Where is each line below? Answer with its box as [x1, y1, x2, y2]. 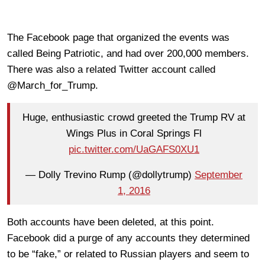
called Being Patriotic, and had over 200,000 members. [7, 48, 249, 60]
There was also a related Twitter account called [7, 64, 215, 76]
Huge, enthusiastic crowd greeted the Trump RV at [22, 111, 245, 123]
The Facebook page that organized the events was [7, 32, 230, 44]
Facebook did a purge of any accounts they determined [7, 232, 250, 244]
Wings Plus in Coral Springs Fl [66, 127, 202, 139]
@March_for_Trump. [7, 80, 98, 92]
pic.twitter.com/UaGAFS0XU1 [69, 143, 199, 155]
